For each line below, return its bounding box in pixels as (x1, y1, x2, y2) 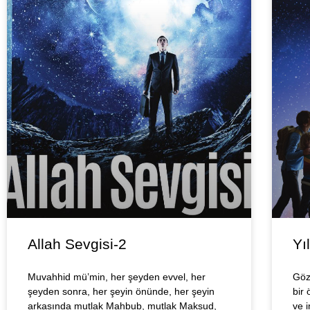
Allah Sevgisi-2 (28, 236, 127, 253)
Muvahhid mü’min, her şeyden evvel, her (28, 271, 206, 283)
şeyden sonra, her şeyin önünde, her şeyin (28, 286, 215, 298)
